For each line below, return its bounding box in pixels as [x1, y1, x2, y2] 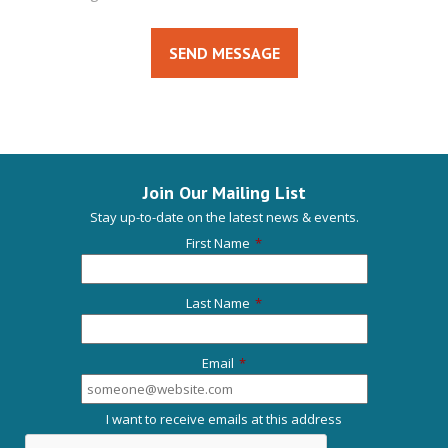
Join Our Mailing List [142, 181, 306, 205]
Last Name [186, 294, 250, 313]
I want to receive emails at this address [106, 410, 342, 429]
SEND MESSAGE [168, 43, 280, 64]
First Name [186, 234, 250, 253]
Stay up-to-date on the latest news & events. [89, 208, 359, 227]
